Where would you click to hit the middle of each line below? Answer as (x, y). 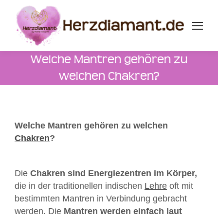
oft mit (180, 186)
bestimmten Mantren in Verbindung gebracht (101, 199)
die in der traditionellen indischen (80, 186)
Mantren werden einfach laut (123, 211)
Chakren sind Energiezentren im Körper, (114, 173)
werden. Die (39, 211)
